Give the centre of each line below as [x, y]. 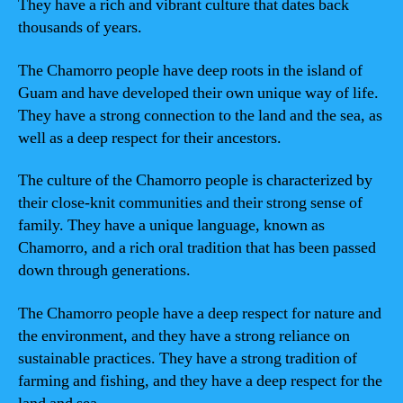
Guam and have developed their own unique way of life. [198, 93]
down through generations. [104, 270]
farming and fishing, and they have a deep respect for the [200, 381]
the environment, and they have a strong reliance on [184, 336]
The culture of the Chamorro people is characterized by [195, 180]
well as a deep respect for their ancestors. [150, 138]
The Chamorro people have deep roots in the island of [190, 70]
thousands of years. [80, 27]
